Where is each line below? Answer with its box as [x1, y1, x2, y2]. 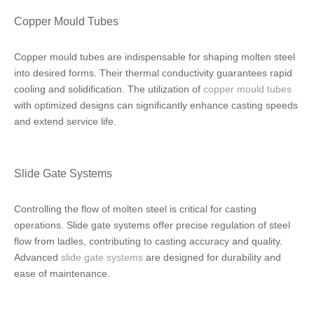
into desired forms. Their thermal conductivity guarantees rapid [14, 67, 292, 78]
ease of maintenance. [14, 268, 110, 279]
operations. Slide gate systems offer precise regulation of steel [14, 219, 290, 231]
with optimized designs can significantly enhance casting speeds [14, 100, 298, 111]
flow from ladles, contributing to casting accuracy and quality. [14, 235, 282, 247]
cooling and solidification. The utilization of [14, 83, 203, 95]
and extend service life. [14, 116, 116, 127]
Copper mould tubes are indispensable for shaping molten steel [14, 51, 295, 62]
